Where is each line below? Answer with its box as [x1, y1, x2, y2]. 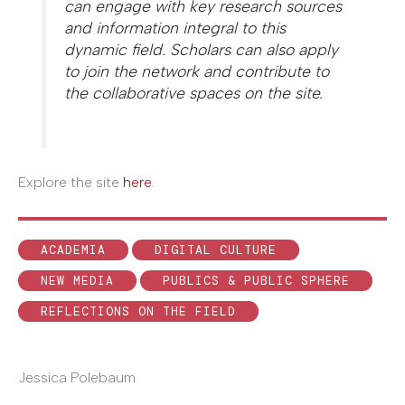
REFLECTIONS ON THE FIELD [41, 303, 236, 319]
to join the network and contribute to [64, 61, 330, 81]
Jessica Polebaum [18, 368, 136, 386]
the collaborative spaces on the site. [64, 83, 324, 103]
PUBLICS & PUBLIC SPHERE [163, 272, 350, 288]
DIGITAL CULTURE [155, 241, 277, 258]
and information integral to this [64, 18, 287, 38]
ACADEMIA [41, 241, 106, 258]
